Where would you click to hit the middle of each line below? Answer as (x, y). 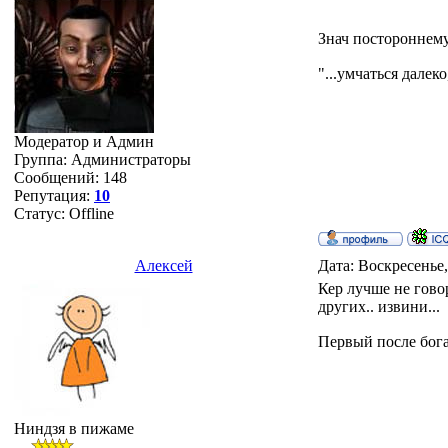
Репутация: (54, 195)
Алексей (163, 265)
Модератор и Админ (84, 141)
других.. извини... (379, 306)
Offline (91, 213)
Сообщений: (58, 177)
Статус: (41, 213)
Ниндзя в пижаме (74, 428)
